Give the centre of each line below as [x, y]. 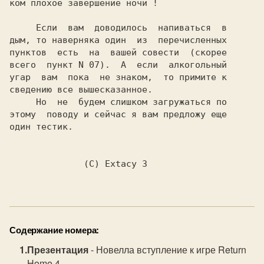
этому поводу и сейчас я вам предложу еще [118, 114]
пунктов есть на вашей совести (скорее [118, 52]
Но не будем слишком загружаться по [23, 102]
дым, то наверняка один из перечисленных [118, 40]
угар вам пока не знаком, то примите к [118, 77]
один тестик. [41, 127]
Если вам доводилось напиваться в [23, 28]
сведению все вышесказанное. [81, 90]
